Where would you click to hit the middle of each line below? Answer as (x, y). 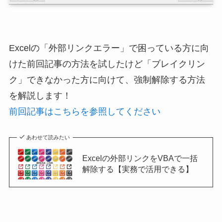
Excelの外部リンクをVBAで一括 (140, 158)
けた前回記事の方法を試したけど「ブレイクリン (107, 64)
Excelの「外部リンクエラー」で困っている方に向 (109, 48)
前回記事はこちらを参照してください (84, 112)
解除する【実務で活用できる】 (138, 169)
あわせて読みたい (48, 137)
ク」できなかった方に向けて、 (71, 80)
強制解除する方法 (169, 80)
